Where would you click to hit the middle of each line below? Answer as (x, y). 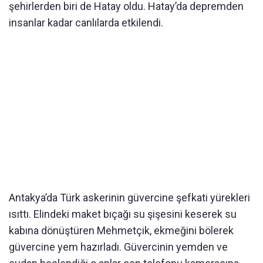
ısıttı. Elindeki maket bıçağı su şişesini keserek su (123, 214)
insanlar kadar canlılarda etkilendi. (86, 22)
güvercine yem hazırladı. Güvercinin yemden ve (118, 247)
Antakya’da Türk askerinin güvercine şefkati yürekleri (129, 197)
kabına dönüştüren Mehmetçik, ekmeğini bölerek (121, 230)
